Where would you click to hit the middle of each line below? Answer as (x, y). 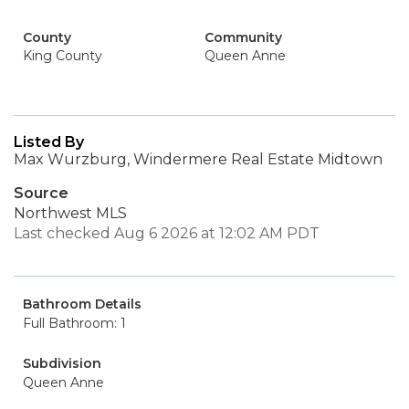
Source (41, 193)
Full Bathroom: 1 (74, 323)
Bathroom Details (82, 304)
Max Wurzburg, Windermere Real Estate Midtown (198, 159)
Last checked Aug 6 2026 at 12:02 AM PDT (167, 233)
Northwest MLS (70, 213)
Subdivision (62, 363)
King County (63, 56)
